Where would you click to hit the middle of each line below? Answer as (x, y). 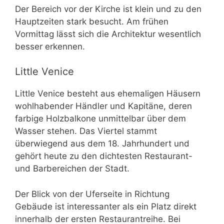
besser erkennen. (50, 46)
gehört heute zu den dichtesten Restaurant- (104, 156)
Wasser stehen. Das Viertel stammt (86, 131)
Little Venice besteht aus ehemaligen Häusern (108, 94)
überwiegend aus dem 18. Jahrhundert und (102, 144)
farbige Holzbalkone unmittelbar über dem (100, 119)
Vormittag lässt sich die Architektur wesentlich (108, 34)
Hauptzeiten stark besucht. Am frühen (92, 21)
